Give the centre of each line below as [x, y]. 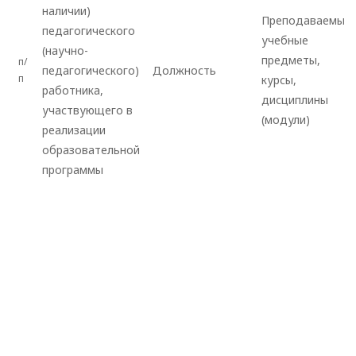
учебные [285, 41]
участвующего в [87, 110]
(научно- [65, 51]
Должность [184, 71]
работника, [73, 91]
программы [73, 170]
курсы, [279, 80]
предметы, [291, 60]
